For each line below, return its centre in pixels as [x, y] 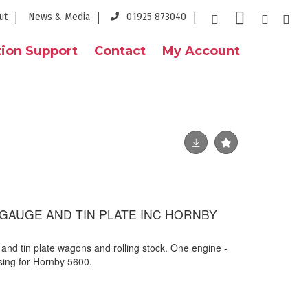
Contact [120, 51]
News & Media [59, 17]
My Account [201, 51]
